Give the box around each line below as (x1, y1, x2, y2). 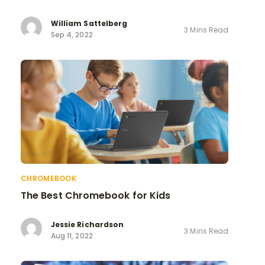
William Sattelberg (51, 18, 128, 29)
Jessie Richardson (51, 219, 124, 230)
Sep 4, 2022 (51, 30, 93, 40)
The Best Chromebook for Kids (21, 188, 171, 202)
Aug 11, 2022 (51, 231, 93, 241)
